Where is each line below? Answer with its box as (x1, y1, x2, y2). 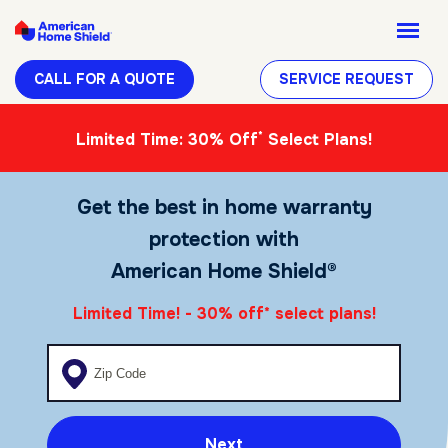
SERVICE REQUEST (279, 70, 414, 88)
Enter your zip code (46, 345, 192, 367)
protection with (149, 227, 299, 253)
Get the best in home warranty (76, 195, 372, 221)
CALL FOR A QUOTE (34, 70, 175, 88)
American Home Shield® (111, 259, 337, 285)
